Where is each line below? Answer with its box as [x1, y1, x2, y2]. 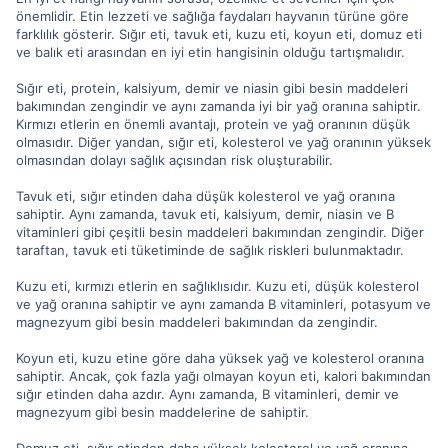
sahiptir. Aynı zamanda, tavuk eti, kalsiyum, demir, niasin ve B [16, 206, 394, 222]
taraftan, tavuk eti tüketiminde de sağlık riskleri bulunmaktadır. [16, 242, 404, 258]
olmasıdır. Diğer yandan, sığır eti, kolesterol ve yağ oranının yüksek [16, 134, 431, 150]
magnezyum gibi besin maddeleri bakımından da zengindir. [16, 314, 378, 330]
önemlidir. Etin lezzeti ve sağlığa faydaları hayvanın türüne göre [16, 8, 409, 24]
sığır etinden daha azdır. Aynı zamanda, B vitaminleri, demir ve [16, 386, 399, 402]
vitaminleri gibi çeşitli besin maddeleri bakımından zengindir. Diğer [16, 224, 424, 240]
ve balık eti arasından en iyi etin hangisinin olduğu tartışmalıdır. [16, 44, 405, 60]
